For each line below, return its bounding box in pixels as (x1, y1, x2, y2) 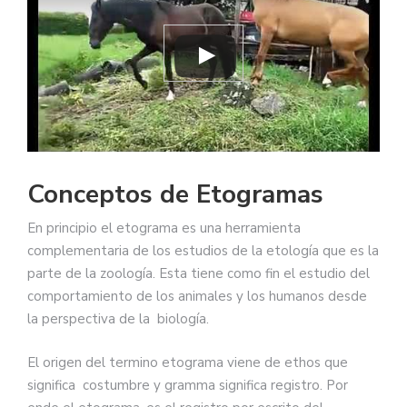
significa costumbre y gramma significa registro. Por (27, 375, 348, 394)
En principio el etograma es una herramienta (27, 219, 301, 238)
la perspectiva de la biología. (27, 310, 209, 329)
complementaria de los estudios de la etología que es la (27, 242, 379, 261)
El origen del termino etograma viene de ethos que (27, 352, 348, 372)
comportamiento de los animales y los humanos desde (27, 287, 367, 306)
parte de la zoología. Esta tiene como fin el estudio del (27, 264, 370, 283)
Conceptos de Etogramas (27, 177, 323, 213)
